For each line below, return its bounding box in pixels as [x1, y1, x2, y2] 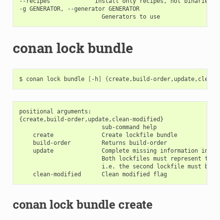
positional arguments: [19, 108, 91, 115]
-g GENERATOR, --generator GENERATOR [19, 5, 139, 12]
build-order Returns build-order [19, 139, 167, 146]
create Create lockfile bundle [19, 131, 177, 138]
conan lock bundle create [12, 196, 153, 212]
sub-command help [19, 123, 157, 131]
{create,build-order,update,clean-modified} [19, 115, 164, 123]
